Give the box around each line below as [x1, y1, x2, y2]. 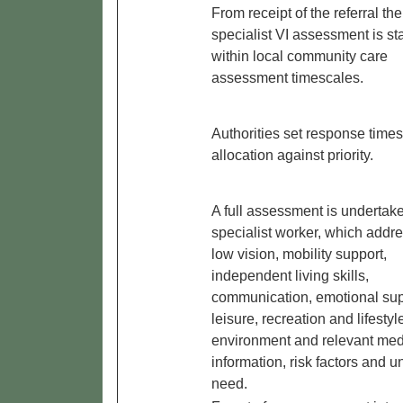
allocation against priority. [211, 148, 373, 164]
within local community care [211, 49, 388, 65]
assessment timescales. [211, 70, 363, 86]
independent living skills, [211, 268, 369, 284]
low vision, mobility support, [211, 246, 387, 263]
